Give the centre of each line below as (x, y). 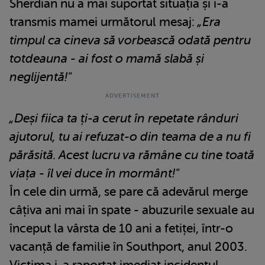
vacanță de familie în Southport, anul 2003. (128, 246)
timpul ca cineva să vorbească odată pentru (130, 40)
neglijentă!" (41, 77)
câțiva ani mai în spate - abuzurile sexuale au (132, 210)
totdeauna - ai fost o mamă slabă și (107, 58)
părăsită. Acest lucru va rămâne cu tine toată (132, 155)
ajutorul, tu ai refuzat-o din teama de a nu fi (130, 136)
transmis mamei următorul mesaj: (104, 22)
